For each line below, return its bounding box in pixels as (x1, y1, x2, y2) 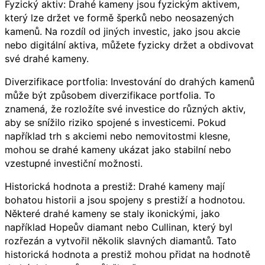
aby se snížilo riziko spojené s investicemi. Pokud (5, 117, 226, 129)
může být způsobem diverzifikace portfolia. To (5, 89, 215, 102)
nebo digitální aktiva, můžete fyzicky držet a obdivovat (5, 39, 254, 51)
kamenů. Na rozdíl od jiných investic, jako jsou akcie (5, 25, 240, 38)
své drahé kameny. (5, 53, 89, 65)
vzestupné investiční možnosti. (5, 157, 143, 170)
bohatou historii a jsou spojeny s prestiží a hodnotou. (5, 194, 245, 206)
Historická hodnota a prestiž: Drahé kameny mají (5, 180, 225, 193)
